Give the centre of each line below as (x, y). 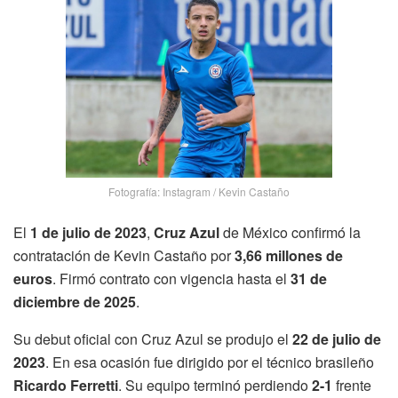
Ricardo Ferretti (66, 386)
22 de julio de (337, 339)
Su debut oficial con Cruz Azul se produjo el (153, 339)
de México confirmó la (290, 233)
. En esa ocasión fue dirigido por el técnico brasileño (210, 362)
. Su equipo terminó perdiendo (215, 386)
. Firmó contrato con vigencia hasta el (171, 279)
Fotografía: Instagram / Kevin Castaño (199, 192)
